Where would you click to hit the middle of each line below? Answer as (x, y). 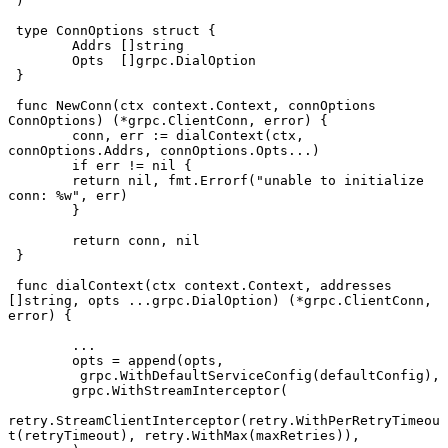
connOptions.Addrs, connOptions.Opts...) (164, 150)
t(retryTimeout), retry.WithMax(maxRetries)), (184, 435)
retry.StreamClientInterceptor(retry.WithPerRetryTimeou (224, 420)
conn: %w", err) (68, 195)
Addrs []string (128, 45)
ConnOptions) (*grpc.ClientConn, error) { (168, 120)
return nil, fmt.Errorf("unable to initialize (28, 180)
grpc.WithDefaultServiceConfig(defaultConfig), (260, 375)
